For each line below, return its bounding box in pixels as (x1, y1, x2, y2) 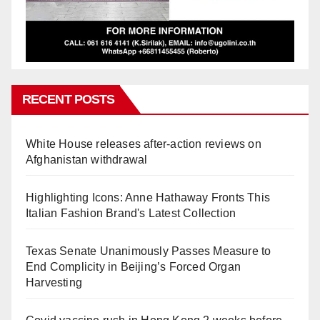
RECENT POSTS (22, 91, 115, 106)
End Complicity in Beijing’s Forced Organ (26, 260, 241, 273)
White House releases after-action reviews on (26, 137, 261, 150)
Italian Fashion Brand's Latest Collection (26, 206, 236, 219)
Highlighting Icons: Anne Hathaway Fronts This (26, 191, 271, 204)
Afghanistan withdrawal (26, 153, 148, 166)
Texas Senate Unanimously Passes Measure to (26, 244, 271, 257)
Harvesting (26, 276, 82, 289)
